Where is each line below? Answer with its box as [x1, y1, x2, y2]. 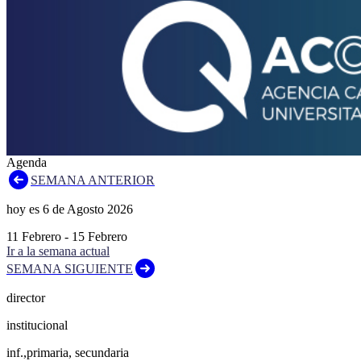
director [6, 290, 45, 305]
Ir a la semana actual [6, 243, 110, 258]
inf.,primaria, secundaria [6, 345, 129, 359]
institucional [6, 317, 68, 332]
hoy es [6, 201, 43, 216]
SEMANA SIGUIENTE [6, 261, 133, 276]
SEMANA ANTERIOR [31, 172, 155, 187]
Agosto [67, 201, 104, 216]
